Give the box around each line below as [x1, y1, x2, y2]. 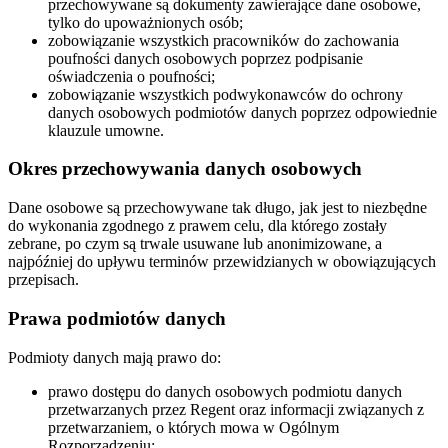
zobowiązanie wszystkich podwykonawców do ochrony [48, 85, 403, 103]
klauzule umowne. [48, 121, 164, 139]
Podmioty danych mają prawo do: [8, 348, 221, 366]
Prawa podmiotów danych [8, 307, 226, 329]
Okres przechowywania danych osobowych [8, 158, 362, 180]
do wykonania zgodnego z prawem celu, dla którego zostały [8, 217, 387, 235]
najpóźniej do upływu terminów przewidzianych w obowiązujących [8, 253, 436, 271]
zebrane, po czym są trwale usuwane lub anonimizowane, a [8, 235, 382, 253]
